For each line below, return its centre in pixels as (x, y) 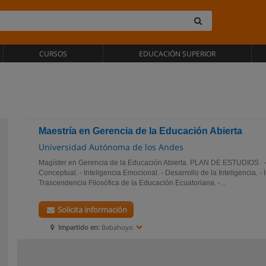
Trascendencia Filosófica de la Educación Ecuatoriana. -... (132, 183)
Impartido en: (79, 227)
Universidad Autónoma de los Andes (111, 147)
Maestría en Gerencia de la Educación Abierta (140, 131)
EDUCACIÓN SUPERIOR (177, 54)
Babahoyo (117, 227)
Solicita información (92, 210)
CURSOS (53, 54)
